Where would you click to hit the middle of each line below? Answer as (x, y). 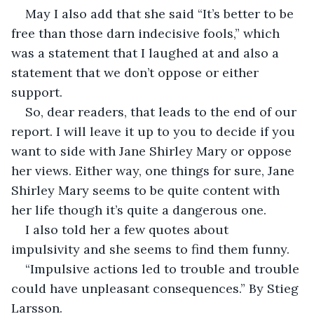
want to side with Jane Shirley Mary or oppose (153, 151)
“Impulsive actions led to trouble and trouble (164, 268)
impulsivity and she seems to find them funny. (150, 249)
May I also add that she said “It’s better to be (161, 13)
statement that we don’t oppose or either (137, 72)
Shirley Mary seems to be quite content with (147, 190)
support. (37, 92)
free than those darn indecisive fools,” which (147, 33)
